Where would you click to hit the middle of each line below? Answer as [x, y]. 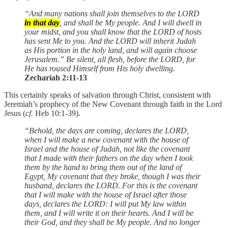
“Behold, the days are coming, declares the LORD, [107, 130]
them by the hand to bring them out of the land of [103, 167]
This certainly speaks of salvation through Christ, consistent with [107, 95]
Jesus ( [15, 113]
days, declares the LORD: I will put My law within [105, 204]
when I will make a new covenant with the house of [106, 139]
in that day [42, 22]
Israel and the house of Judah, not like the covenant [107, 149]
